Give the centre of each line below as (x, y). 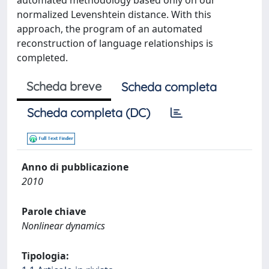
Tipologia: (45, 256)
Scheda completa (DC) (89, 113)
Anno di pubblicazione (75, 167)
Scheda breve (64, 86)
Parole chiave (54, 211)
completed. (42, 58)
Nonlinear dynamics (63, 226)
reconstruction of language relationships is (115, 43)
